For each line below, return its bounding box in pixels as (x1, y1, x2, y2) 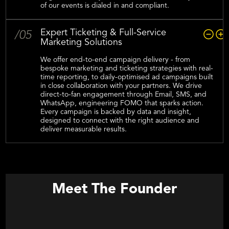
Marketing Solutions (40, 38, 123, 47)
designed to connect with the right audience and (40, 117, 200, 124)
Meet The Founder (52, 182, 177, 197)
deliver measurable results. (40, 126, 127, 133)
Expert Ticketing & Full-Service (40, 28, 167, 37)
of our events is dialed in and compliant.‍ (40, 2, 170, 9)
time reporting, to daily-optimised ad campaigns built (40, 74, 214, 81)
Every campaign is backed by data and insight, (40, 108, 192, 116)
